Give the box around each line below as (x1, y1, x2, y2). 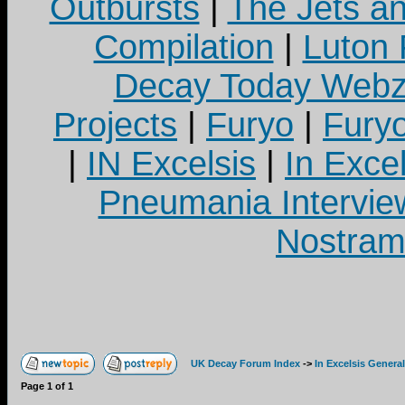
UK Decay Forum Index (191, 358, 300, 369)
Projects (53, 106, 177, 144)
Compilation (93, 28, 274, 66)
